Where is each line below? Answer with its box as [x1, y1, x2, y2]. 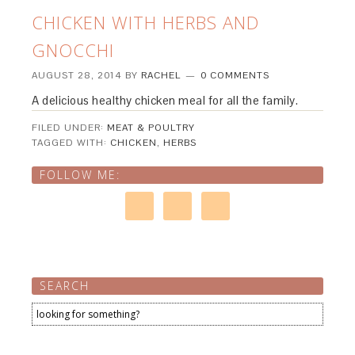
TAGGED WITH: [32, 136, 111, 149]
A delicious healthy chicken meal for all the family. [32, 93, 299, 108]
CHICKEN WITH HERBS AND [32, 10, 260, 34]
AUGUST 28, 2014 [32, 69, 123, 82]
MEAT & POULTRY [107, 121, 196, 134]
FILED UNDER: [32, 121, 108, 134]
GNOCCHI [32, 38, 115, 62]
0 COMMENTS [200, 69, 270, 82]
